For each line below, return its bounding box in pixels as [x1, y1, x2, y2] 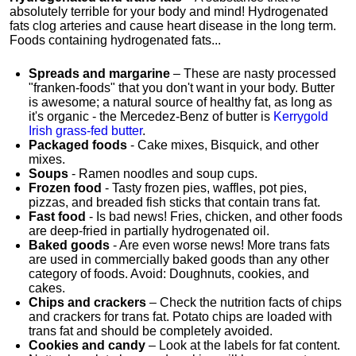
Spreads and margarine [29, 67, 173, 80]
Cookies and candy [29, 339, 145, 352]
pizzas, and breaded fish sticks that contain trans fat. [29, 195, 320, 209]
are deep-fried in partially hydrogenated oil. [29, 224, 269, 238]
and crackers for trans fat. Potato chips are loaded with [29, 310, 332, 323]
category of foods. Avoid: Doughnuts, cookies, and [29, 267, 309, 281]
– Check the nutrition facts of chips [146, 296, 342, 309]
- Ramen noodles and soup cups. [72, 167, 257, 180]
